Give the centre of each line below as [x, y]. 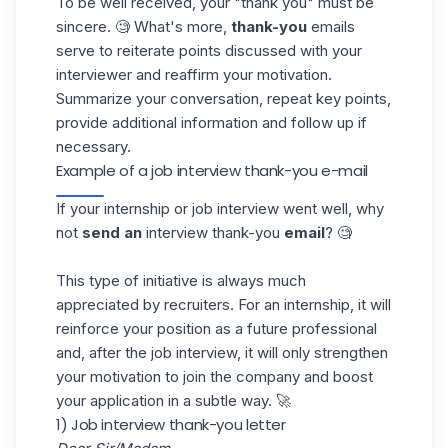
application [127, 400]
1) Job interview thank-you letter [171, 424]
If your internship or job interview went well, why [220, 208]
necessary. [93, 146]
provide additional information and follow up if [211, 122]
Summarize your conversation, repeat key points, [223, 98]
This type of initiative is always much [181, 280]
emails [331, 26]
